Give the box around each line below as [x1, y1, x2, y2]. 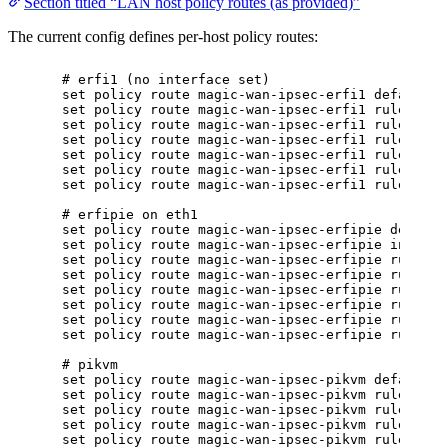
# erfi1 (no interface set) [62, 72, 270, 88]
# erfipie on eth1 [62, 207, 198, 223]
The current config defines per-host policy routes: [8, 28, 318, 46]
